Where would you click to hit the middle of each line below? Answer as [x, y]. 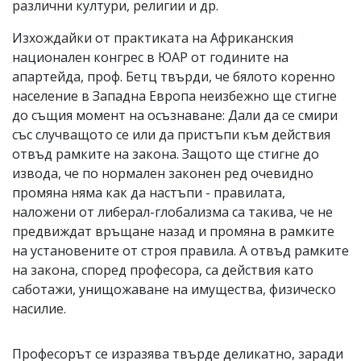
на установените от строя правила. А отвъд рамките [180, 250]
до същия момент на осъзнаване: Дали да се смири [175, 115]
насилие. [39, 308]
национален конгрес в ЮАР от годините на [150, 57]
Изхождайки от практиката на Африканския [153, 37]
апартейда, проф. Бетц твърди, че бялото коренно [174, 76]
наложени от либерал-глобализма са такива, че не [172, 212]
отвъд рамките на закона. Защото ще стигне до [166, 154]
